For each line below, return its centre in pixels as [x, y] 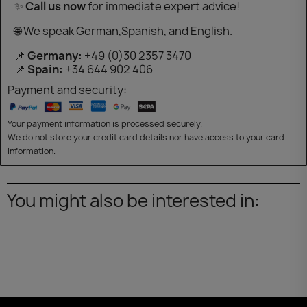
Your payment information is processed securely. [105, 124]
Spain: [45, 69]
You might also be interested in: [133, 201]
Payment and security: [67, 89]
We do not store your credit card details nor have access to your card [146, 138]
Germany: [55, 55]
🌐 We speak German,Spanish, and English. [123, 30]
